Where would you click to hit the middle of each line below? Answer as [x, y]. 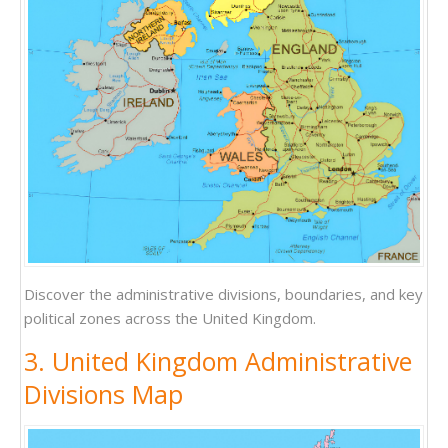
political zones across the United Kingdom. [170, 318]
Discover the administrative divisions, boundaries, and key [223, 294]
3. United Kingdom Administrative [218, 361]
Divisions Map [103, 394]
